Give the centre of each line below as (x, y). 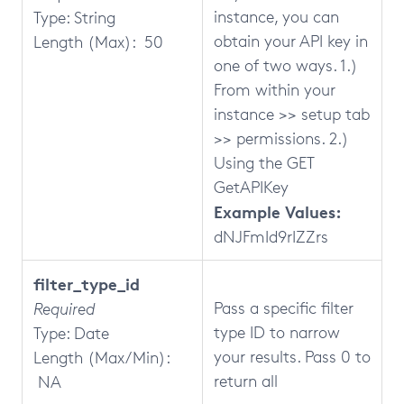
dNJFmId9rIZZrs (271, 236)
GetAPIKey (251, 187)
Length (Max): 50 (98, 41)
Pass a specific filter (284, 308)
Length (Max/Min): (101, 357)
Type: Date (71, 333)
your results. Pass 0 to (292, 356)
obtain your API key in (291, 41)
